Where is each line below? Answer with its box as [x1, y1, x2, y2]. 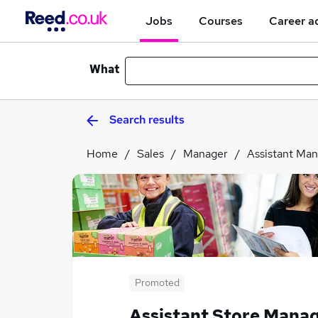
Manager [183, 146, 228, 161]
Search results [109, 112, 185, 127]
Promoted [134, 276, 180, 289]
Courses [199, 13, 243, 28]
